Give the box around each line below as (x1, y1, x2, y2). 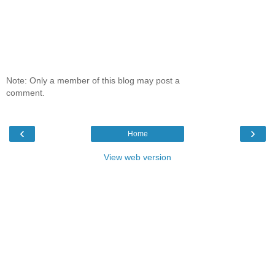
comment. (6, 87, 45, 98)
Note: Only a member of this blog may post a (6, 75, 180, 85)
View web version (104, 152, 171, 163)
